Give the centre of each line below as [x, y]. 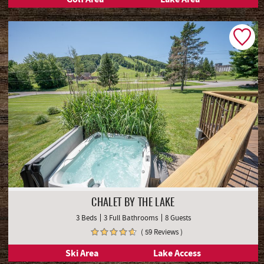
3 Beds [86, 217]
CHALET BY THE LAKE [133, 203]
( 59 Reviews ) [161, 232]
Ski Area [82, 253]
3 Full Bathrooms [131, 217]
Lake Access [177, 253]
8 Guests [178, 217]
